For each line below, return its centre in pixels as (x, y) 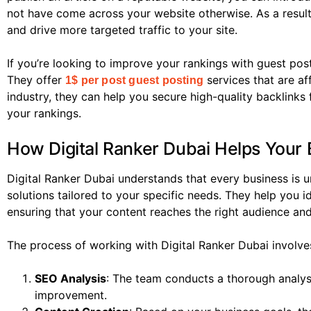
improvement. (71, 295)
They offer (36, 80)
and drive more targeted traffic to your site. (122, 30)
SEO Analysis (70, 279)
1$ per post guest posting (134, 81)
